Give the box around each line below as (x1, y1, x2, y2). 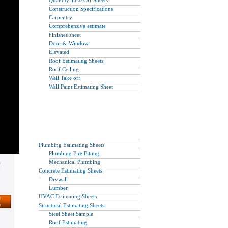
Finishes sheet (49, 32, 81, 38)
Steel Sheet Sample (49, 211, 93, 217)
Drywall (49, 176, 68, 182)
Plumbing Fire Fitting (49, 150, 99, 156)
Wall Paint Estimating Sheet (49, 83, 113, 90)
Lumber (49, 185, 68, 191)
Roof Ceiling (49, 66, 79, 72)
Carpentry (49, 14, 72, 20)
